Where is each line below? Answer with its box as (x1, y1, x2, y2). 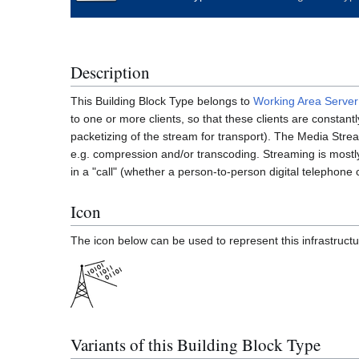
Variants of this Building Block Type (71, 333, 321, 356)
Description (71, 60, 150, 83)
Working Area (253, 95, 321, 108)
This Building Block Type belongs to (71, 95, 253, 108)
